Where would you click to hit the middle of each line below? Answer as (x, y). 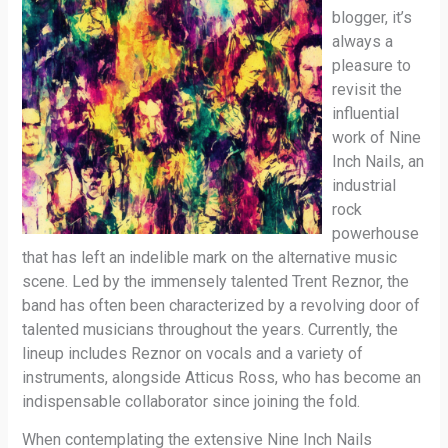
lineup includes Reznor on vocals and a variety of (193, 353)
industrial (364, 185)
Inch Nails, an (378, 161)
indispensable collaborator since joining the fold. (191, 401)
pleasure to (372, 65)
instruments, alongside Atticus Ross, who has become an (222, 377)
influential (366, 113)
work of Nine (377, 137)
